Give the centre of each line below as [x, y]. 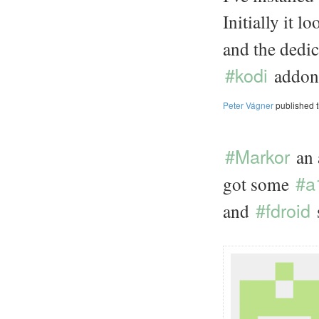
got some [258, 184]
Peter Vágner [248, 105]
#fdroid [283, 210]
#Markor [257, 156]
